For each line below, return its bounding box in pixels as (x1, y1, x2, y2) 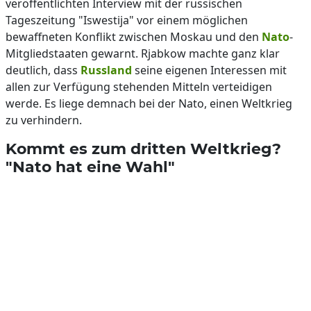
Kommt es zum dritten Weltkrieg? (6, 140, 281, 158)
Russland (81, 62, 132, 78)
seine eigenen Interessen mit (132, 62, 287, 78)
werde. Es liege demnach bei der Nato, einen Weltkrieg (6, 96, 292, 111)
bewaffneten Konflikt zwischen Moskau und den (6, 29, 262, 44)
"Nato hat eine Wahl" (6, 158, 175, 176)
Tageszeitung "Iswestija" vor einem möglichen (6, 12, 248, 28)
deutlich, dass (6, 62, 81, 78)
